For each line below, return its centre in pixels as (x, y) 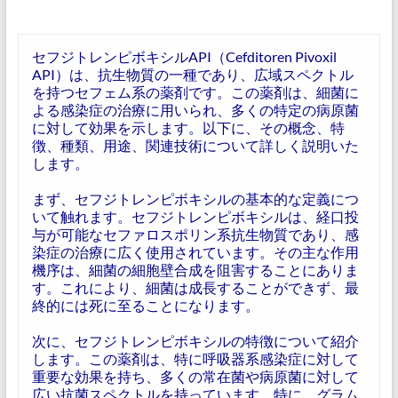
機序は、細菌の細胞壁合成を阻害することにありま (195, 270)
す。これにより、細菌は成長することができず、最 (195, 287)
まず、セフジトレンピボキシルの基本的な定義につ (195, 199)
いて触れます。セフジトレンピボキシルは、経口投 (195, 216)
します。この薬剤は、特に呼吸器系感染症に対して (195, 358)
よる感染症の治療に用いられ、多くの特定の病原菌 (195, 110)
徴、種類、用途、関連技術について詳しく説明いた (195, 145)
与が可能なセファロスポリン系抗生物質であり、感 (195, 234)
